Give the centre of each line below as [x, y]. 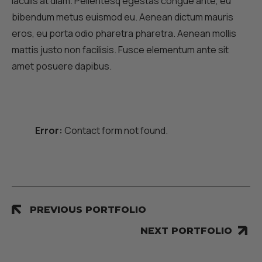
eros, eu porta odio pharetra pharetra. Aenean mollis [124, 33]
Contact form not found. [115, 130]
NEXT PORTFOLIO [186, 242]
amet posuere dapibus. [62, 66]
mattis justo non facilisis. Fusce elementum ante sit [120, 49]
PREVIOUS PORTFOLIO [88, 221]
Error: [49, 130]
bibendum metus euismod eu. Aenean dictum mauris [123, 17]
